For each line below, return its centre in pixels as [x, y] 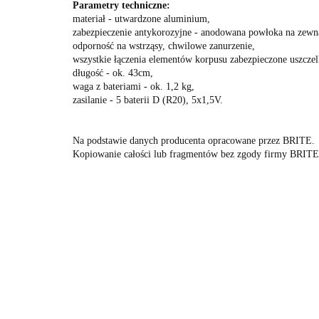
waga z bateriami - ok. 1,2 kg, [134, 87]
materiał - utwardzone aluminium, [141, 19]
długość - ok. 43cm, [113, 73]
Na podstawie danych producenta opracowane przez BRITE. [194, 141]
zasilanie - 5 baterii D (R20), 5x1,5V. [148, 100]
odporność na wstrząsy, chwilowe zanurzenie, [164, 46]
